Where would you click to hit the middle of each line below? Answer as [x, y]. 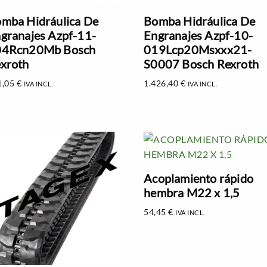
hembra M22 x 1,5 [192, 192]
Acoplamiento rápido [199, 178]
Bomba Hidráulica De [200, 21]
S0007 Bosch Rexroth [201, 64]
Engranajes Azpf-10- [198, 35]
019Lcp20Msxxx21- [198, 50]
